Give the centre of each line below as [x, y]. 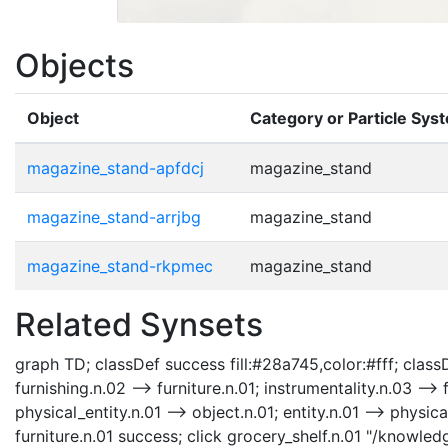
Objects [74, 66]
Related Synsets [139, 325]
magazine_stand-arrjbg [114, 217]
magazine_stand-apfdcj [115, 168]
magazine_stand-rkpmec [120, 266]
